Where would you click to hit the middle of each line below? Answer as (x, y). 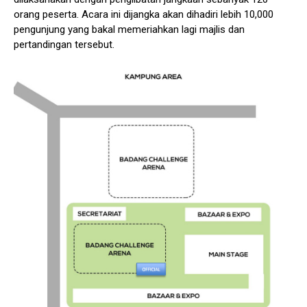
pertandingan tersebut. (64, 44)
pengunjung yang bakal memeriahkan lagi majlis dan (129, 29)
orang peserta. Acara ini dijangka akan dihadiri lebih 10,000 (144, 14)
